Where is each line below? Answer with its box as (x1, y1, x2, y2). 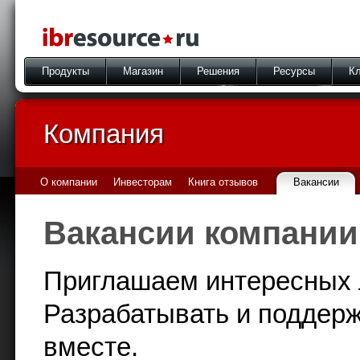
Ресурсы (273, 66, 315, 77)
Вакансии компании (43, 215, 358, 251)
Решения (197, 66, 239, 77)
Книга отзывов (188, 177, 258, 188)
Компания (43, 119, 164, 149)
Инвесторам (113, 177, 172, 188)
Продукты (42, 66, 89, 77)
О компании (40, 177, 97, 188)
